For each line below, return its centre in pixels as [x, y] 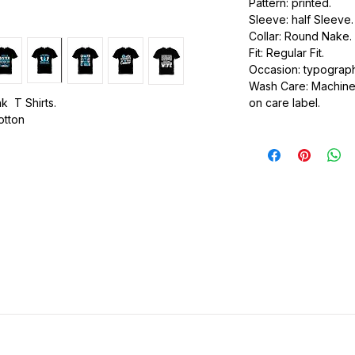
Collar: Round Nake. [300, 36]
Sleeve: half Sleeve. [301, 20]
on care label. [284, 103]
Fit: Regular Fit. [286, 53]
